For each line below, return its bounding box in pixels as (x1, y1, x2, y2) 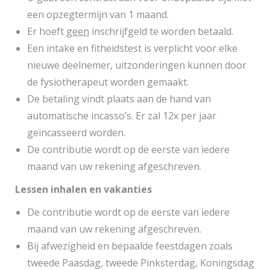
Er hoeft (27, 25, 66, 38)
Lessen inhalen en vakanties (15, 183, 152, 196)
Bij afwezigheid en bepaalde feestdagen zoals (27, 239, 233, 253)
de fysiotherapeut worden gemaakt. (27, 75, 189, 89)
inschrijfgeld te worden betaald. (89, 25, 233, 38)
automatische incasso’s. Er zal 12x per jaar (27, 109, 216, 122)
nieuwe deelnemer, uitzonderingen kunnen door (27, 58, 246, 72)
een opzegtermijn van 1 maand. (27, 8, 169, 21)
